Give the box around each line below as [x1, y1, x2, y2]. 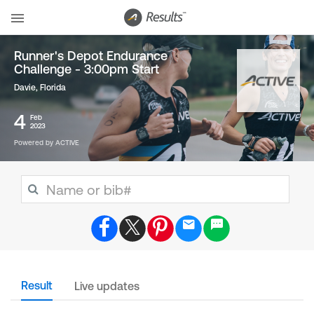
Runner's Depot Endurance [14, 48, 168, 63]
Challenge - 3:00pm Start [14, 62, 159, 76]
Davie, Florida [14, 83, 66, 93]
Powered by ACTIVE [14, 139, 79, 146]
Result [21, 279, 53, 292]
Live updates [74, 280, 139, 292]
